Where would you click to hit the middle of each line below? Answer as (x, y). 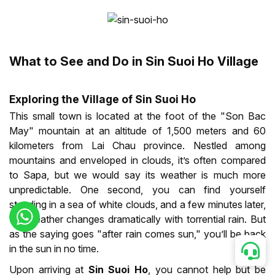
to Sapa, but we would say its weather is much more (137, 175)
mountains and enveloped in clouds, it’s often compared (137, 161)
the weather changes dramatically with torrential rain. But (137, 219)
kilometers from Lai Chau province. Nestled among (137, 146)
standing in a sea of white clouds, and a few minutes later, (137, 205)
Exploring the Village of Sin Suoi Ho (103, 99)
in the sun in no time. (54, 249)
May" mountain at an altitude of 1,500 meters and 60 (137, 131)
